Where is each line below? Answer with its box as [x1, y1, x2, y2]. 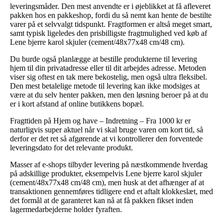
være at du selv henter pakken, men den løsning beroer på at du [10, 90, 208, 99]
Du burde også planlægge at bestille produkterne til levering [10, 54, 197, 63]
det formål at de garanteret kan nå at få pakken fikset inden [10, 196, 193, 205]
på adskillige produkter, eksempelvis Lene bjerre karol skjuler [10, 169, 202, 178]
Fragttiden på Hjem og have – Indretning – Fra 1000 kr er [10, 116, 191, 125]
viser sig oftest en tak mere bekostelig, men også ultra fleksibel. [10, 72, 207, 81]
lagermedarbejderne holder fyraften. [10, 205, 122, 214]
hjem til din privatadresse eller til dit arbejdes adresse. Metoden [10, 63, 206, 72]
